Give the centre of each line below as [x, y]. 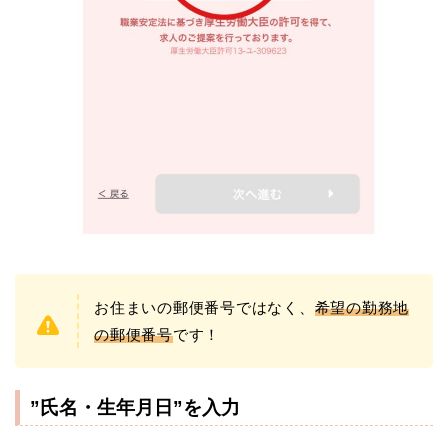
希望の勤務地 [362, 308]
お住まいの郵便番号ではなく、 [204, 308]
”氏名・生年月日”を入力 [135, 408]
